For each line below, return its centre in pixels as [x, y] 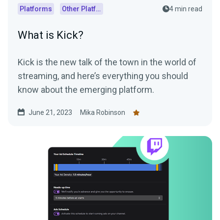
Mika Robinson [103, 112]
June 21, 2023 [50, 112]
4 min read [186, 9]
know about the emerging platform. [86, 90]
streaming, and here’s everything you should [103, 76]
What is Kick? [51, 35]
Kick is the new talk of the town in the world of [107, 62]
